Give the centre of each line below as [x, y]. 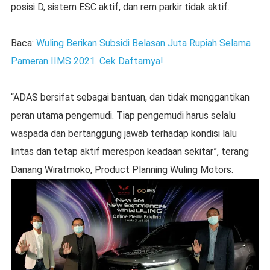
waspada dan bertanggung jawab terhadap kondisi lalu [124, 134]
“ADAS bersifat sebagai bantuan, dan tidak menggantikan [130, 98]
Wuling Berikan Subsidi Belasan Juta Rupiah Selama [143, 43]
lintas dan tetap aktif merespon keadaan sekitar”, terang [130, 152]
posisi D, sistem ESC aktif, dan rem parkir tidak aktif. [120, 7]
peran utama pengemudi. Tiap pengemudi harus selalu [123, 116]
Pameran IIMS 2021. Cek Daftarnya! [87, 61]
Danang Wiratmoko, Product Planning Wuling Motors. [122, 170]
